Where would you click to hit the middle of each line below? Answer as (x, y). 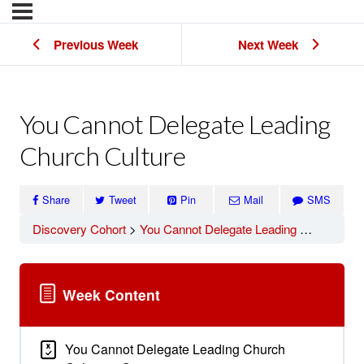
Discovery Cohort (79, 229)
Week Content (112, 294)
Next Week (268, 44)
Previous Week (96, 44)
